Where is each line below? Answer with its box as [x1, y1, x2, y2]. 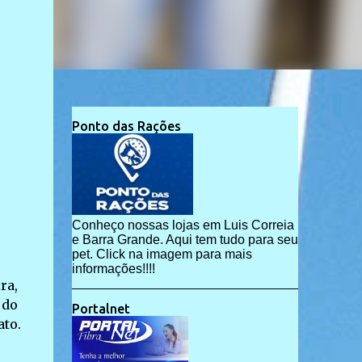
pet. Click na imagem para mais [71, 247, 252, 261]
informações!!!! [71, 262, 155, 276]
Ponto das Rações [71, 119, 181, 133]
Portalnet [71, 301, 130, 316]
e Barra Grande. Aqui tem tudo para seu [71, 233, 298, 246]
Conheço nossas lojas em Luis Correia [71, 218, 294, 232]
